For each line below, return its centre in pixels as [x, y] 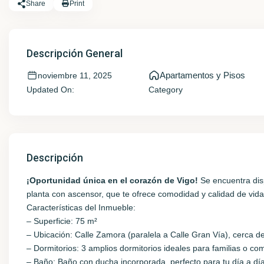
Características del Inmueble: [81, 207]
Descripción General [75, 53]
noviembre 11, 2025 [75, 75]
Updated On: [50, 90]
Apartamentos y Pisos [202, 75]
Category [165, 90]
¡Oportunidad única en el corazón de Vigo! [112, 180]
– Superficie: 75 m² [62, 221]
